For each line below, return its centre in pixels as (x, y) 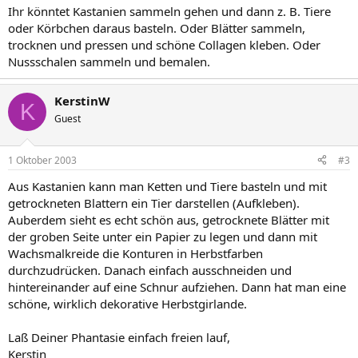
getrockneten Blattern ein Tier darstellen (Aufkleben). (154, 203)
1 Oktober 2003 (42, 160)
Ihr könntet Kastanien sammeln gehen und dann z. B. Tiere (169, 11)
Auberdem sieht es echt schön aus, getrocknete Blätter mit (169, 219)
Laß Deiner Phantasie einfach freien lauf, (119, 337)
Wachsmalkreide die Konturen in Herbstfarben (135, 253)
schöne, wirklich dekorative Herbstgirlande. (127, 303)
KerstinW (82, 101)
